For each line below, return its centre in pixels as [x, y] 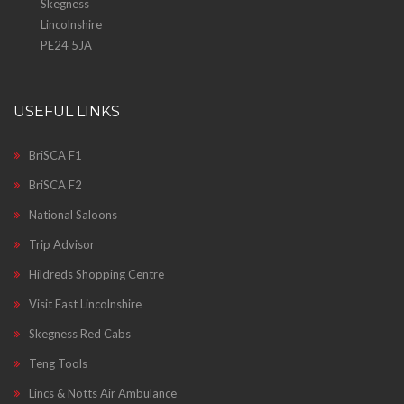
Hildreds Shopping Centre [96, 274]
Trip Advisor [62, 244]
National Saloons [73, 215]
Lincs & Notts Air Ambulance [103, 393]
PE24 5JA [66, 45]
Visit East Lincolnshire [85, 304]
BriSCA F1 [55, 155]
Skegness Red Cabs [80, 334]
